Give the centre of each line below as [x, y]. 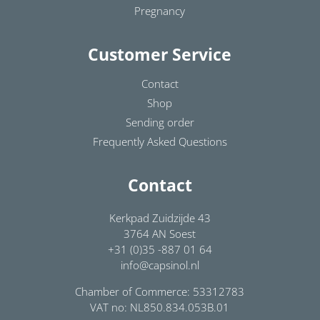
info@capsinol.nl [160, 265]
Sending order [160, 122]
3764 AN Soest [160, 234]
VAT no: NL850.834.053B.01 [160, 307]
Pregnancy [160, 11]
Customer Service [160, 54]
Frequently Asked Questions [160, 141]
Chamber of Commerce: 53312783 [160, 291]
